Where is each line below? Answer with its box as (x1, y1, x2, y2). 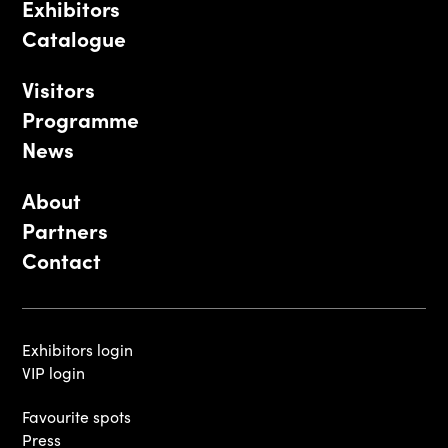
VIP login (22, 361, 86, 383)
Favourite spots (22, 405, 132, 427)
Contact (22, 244, 101, 275)
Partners (22, 214, 108, 245)
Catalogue (22, 22, 126, 53)
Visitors (22, 73, 95, 104)
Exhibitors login (22, 338, 134, 360)
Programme (22, 103, 139, 134)
